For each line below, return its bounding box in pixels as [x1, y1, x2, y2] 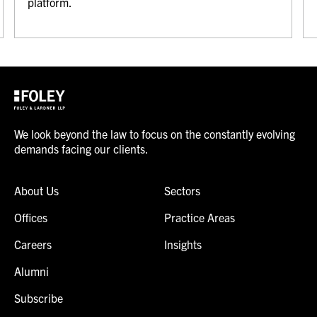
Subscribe [14, 290, 63, 305]
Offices [14, 209, 47, 224]
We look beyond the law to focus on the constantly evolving [14, 126, 295, 141]
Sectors [163, 183, 200, 197]
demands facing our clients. [14, 141, 149, 156]
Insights [163, 236, 202, 251]
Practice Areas [163, 209, 235, 224]
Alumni [14, 263, 49, 278]
